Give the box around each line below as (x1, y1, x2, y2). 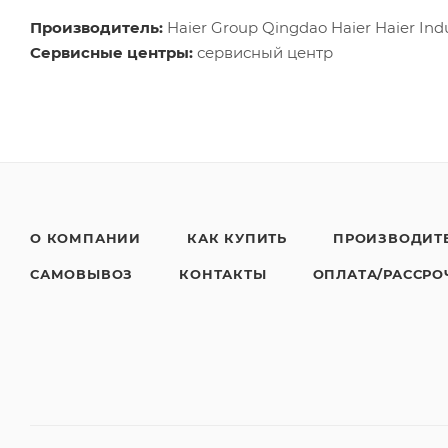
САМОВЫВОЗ (30, 266, 134, 282)
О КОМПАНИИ (30, 230, 141, 246)
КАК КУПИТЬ (187, 230, 287, 246)
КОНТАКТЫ (179, 266, 267, 282)
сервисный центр (193, 42, 333, 62)
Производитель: (30, 17, 163, 37)
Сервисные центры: (30, 42, 193, 62)
